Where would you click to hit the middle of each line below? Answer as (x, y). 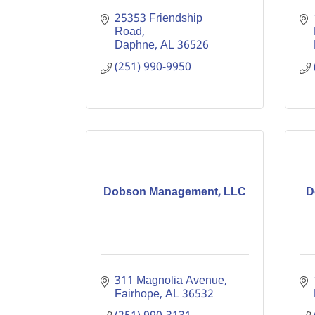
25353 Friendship (159, 19)
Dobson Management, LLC (174, 192)
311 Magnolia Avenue (169, 281)
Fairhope (137, 294)
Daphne (135, 45)
